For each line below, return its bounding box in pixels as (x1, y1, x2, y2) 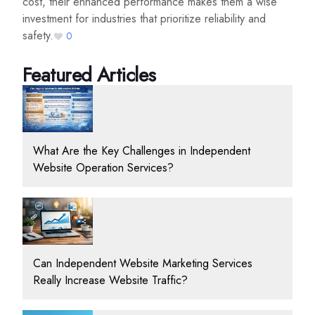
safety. (22, 27, 53, 44)
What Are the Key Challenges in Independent (33, 143, 250, 160)
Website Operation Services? (33, 160, 174, 176)
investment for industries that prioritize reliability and (22, 11, 266, 27)
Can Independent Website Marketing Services (33, 255, 252, 271)
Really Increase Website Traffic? (33, 271, 188, 288)
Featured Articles (22, 60, 156, 90)
